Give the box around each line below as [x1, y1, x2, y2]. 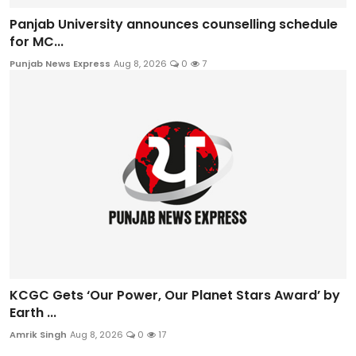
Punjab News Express [10, 57, 110, 71]
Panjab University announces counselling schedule [10, 15, 338, 34]
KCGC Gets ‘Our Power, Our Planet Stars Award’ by [10, 285, 340, 304]
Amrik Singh [10, 327, 67, 341]
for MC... [10, 33, 64, 52]
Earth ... [10, 303, 56, 322]
